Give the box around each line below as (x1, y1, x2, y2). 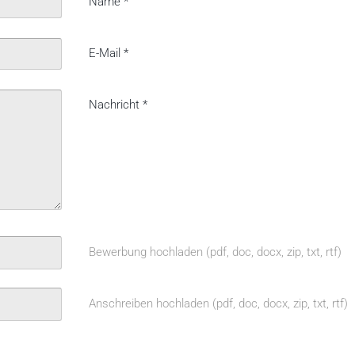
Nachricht (88, 97, 143, 113)
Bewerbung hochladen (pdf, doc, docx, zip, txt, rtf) (88, 245, 342, 260)
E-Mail (88, 45, 124, 60)
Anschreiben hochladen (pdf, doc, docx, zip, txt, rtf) (88, 296, 348, 311)
